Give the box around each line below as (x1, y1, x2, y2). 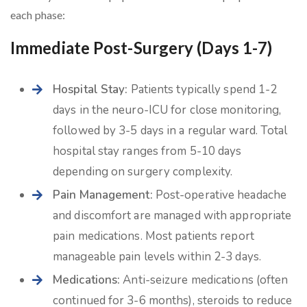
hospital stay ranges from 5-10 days (53, 143, 242, 159)
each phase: (10, 8, 66, 21)
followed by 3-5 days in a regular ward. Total (53, 123, 288, 138)
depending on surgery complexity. (53, 164, 233, 180)
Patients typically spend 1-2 (127, 82, 278, 97)
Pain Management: (53, 187, 153, 203)
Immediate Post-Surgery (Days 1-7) (10, 38, 273, 58)
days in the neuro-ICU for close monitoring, (53, 102, 282, 118)
